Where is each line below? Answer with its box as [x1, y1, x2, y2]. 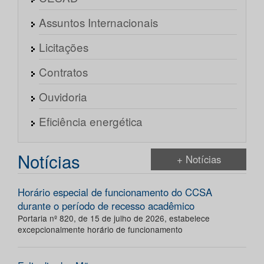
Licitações [39, 39, 88, 55]
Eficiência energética [39, 113, 143, 130]
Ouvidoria [39, 88, 87, 105]
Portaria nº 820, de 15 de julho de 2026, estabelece [18, 212, 210, 225]
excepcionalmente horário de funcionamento [18, 223, 183, 236]
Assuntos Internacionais [39, 14, 158, 31]
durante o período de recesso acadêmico [18, 199, 194, 213]
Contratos [39, 64, 88, 80]
